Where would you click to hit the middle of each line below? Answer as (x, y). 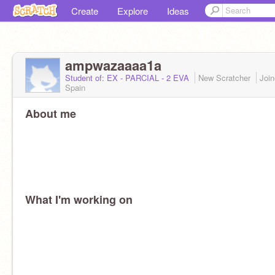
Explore (133, 11)
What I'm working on (79, 199)
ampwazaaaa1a (113, 65)
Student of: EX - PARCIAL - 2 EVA (128, 78)
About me (51, 114)
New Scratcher (226, 78)
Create (85, 11)
